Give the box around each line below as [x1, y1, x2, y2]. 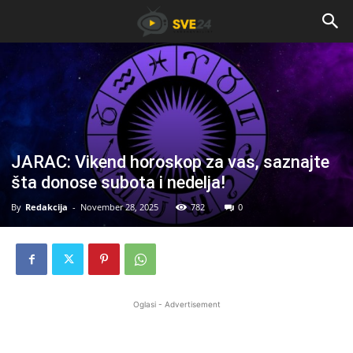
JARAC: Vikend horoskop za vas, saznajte [11, 152, 329, 173]
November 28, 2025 [80, 201, 158, 214]
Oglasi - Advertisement [132, 299, 221, 310]
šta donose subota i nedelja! [11, 173, 225, 193]
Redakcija [25, 201, 68, 214]
